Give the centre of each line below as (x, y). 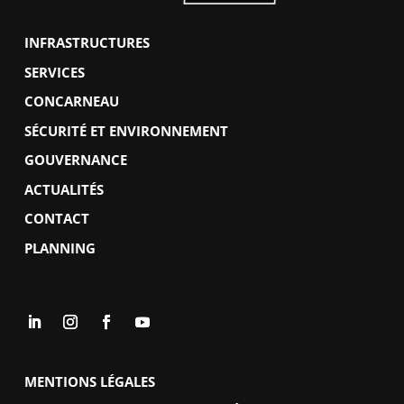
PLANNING (60, 248)
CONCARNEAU (72, 101)
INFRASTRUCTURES (87, 42)
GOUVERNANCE (76, 160)
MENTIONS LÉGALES (90, 381)
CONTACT (57, 218)
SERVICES (55, 72)
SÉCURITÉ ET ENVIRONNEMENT (127, 130)
